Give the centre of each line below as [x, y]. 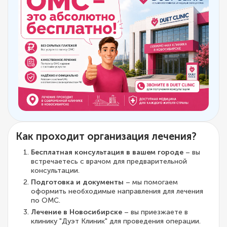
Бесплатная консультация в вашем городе [107, 152]
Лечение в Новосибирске [77, 212]
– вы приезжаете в [155, 212]
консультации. [55, 170]
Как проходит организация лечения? [106, 136]
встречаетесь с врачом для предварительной [109, 161]
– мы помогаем [151, 182]
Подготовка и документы [77, 182]
